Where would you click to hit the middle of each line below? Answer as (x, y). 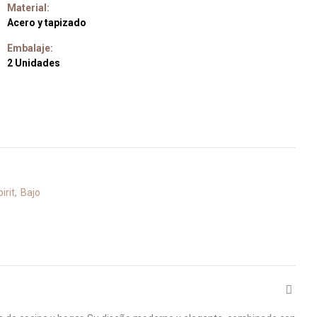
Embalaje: (30, 48)
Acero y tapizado (47, 23)
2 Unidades (34, 63)
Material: (28, 8)
